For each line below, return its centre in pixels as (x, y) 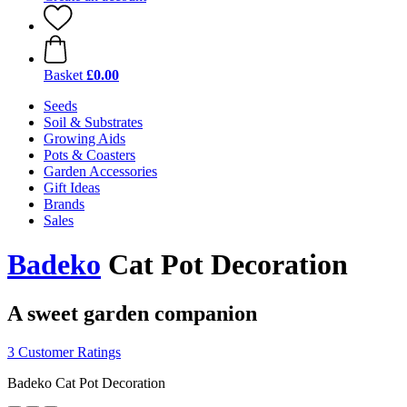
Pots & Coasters (89, 155)
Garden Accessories (100, 171)
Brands (64, 204)
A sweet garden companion (132, 313)
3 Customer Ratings (64, 352)
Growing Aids (84, 139)
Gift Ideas (72, 188)
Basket (63, 75)
